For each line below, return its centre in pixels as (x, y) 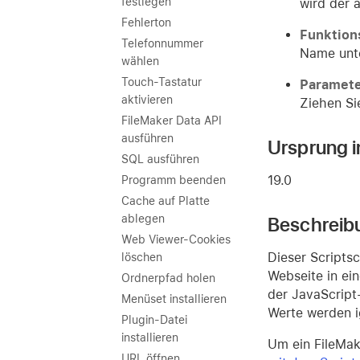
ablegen (143, 219)
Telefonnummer (162, 43)
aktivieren (147, 100)
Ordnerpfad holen (168, 278)
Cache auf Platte (166, 201)
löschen (142, 257)
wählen (140, 61)
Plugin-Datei (154, 320)
